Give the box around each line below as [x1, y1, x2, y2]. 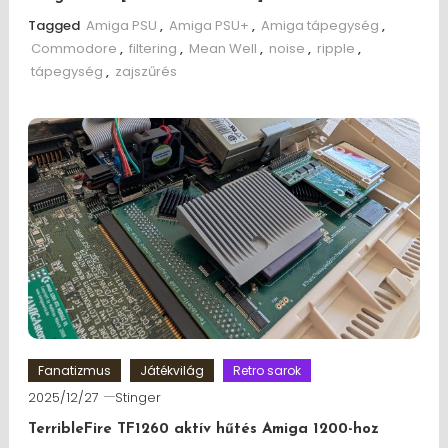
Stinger [114, 387, 161, 407]
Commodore [30, 38, 117, 58]
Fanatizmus [37, 361, 111, 379]
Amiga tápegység [260, 15, 379, 35]
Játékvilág [139, 361, 204, 379]
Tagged [27, 15, 83, 35]
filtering [128, 38, 177, 58]
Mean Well [188, 38, 257, 58]
